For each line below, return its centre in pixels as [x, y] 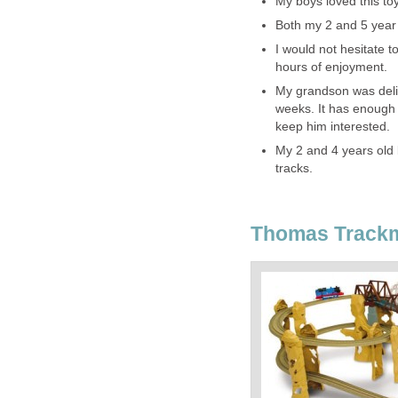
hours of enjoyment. [331, 67]
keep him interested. [332, 126]
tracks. [294, 168]
